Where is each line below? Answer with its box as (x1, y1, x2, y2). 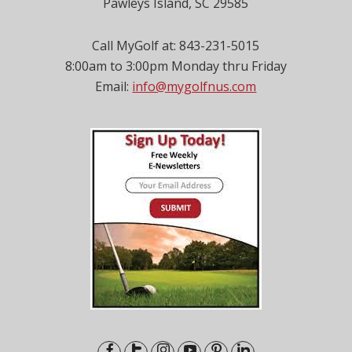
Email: (95, 78, 133, 95)
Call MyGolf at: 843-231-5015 (92, 37, 260, 54)
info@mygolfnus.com (132, 78, 257, 95)
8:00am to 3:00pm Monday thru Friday (64, 57, 287, 75)
